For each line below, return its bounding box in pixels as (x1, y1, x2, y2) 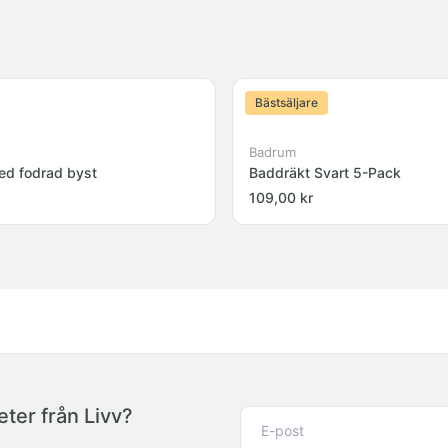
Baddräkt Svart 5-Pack (249, 164, 401, 181)
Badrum (249, 144, 296, 160)
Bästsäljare (255, 95, 318, 110)
